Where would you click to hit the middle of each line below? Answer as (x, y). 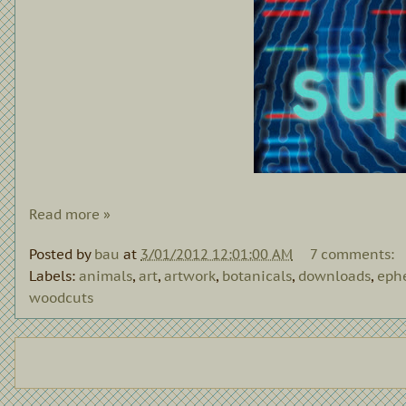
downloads (334, 276)
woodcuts (61, 298)
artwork (190, 276)
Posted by (62, 255)
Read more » (70, 214)
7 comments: (354, 255)
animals (106, 276)
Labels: (54, 276)
